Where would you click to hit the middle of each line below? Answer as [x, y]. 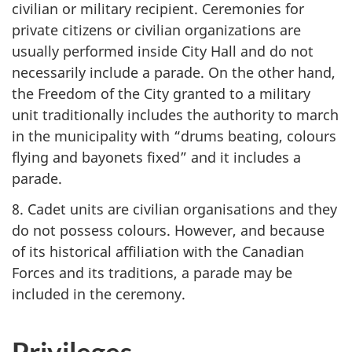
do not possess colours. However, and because [168, 230]
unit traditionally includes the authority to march [175, 115]
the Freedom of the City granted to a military [161, 93]
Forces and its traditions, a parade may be [152, 272]
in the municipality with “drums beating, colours [174, 136]
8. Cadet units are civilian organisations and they [174, 209]
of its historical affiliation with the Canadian [158, 251]
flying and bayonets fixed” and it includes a [156, 157]
